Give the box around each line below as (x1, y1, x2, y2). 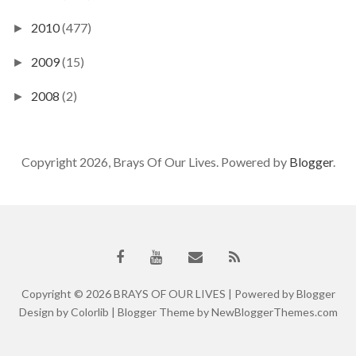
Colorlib (70, 304, 109, 319)
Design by (18, 304, 71, 319)
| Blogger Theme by (108, 304, 211, 319)
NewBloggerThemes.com (211, 304, 338, 319)
